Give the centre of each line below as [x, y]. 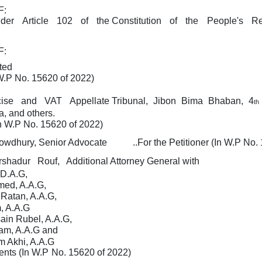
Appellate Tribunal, [110, 101]
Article [37, 20]
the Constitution [130, 20]
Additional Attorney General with [133, 161]
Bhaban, [227, 101]
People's [226, 20]
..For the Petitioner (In [178, 143]
